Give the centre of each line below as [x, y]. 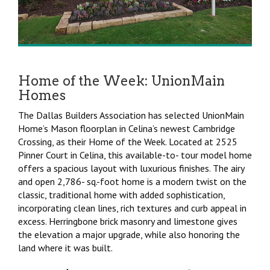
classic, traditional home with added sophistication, [121, 194]
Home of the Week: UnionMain [121, 80]
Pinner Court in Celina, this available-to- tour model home [135, 155]
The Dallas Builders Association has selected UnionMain [131, 115]
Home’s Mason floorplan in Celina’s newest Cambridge [127, 128]
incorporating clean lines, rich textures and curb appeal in [132, 208]
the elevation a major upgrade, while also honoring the [129, 234]
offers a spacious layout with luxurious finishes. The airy [131, 168]
